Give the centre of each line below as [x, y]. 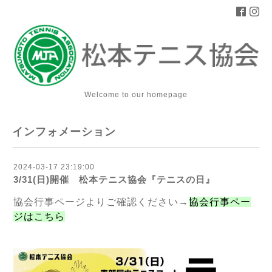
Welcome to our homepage [136, 95]
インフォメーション [64, 132]
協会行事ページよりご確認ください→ [101, 202]
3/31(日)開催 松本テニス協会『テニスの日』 [114, 180]
